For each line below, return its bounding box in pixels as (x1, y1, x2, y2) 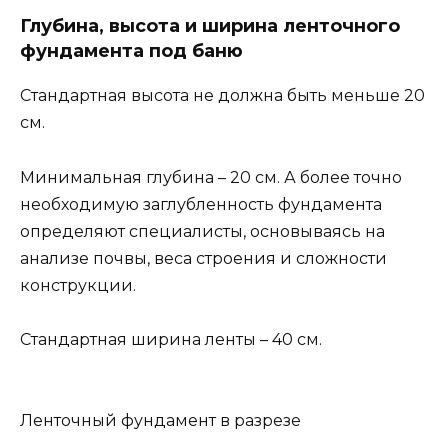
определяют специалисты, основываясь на (20, 221, 385, 241)
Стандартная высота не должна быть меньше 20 (20, 86, 425, 106)
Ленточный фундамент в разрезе (20, 411, 301, 431)
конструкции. (20, 275, 136, 295)
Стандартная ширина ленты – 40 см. (20, 329, 322, 349)
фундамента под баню (20, 40, 243, 63)
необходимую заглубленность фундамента (20, 194, 382, 214)
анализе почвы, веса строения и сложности (20, 248, 387, 268)
